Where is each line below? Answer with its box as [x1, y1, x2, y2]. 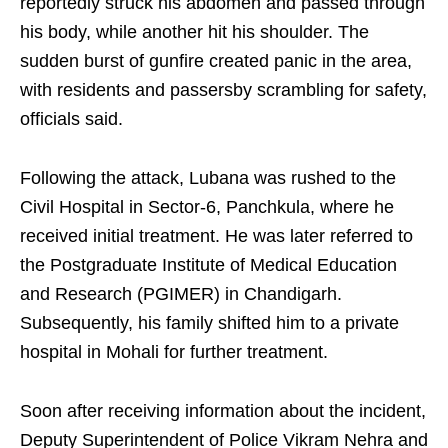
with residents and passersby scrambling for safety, [20, 80, 427, 101]
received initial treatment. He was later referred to [20, 226, 413, 247]
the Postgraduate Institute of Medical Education [20, 255, 397, 276]
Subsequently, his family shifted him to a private [20, 313, 399, 334]
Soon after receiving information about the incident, [20, 401, 426, 422]
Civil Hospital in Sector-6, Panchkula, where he [20, 197, 394, 218]
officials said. [20, 109, 123, 130]
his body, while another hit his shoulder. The [20, 22, 369, 43]
